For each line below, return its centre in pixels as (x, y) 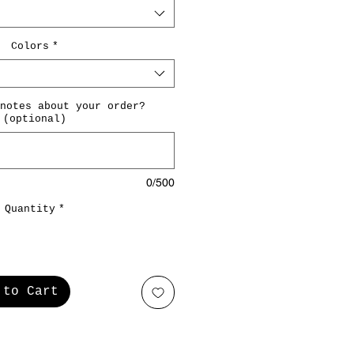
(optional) (34, 119)
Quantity (30, 209)
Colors (30, 46)
